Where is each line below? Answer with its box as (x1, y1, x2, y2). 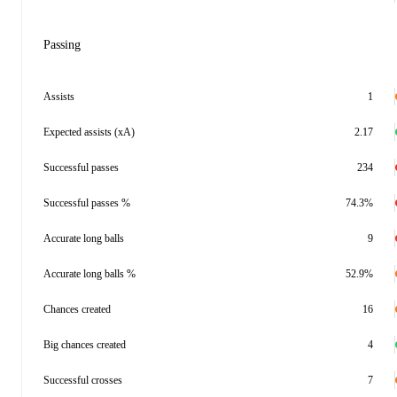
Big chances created (43, 339, 126, 351)
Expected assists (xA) (43, 126, 135, 138)
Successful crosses (43, 374, 122, 386)
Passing (43, 38, 81, 51)
